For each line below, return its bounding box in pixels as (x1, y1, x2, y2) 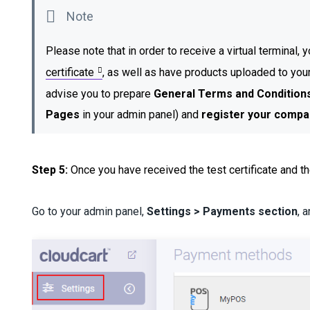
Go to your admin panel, (32, 204, 147, 218)
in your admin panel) (80, 107, 182, 121)
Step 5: (32, 163, 69, 176)
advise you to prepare (46, 86, 154, 100)
